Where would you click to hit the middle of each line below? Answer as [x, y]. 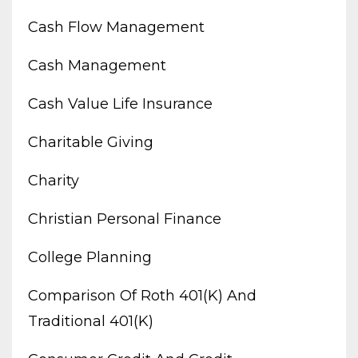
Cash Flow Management [116, 27]
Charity [54, 180]
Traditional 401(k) [91, 321]
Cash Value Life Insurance [120, 103]
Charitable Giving [91, 142]
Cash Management [97, 65]
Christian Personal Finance [125, 219]
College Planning [90, 257]
